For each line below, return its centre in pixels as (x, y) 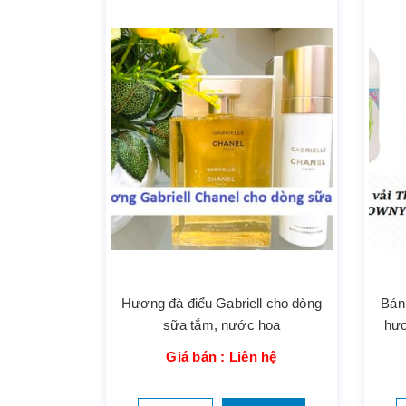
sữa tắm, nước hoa (222, 325)
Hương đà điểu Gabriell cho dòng (222, 304)
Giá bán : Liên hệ (222, 357)
